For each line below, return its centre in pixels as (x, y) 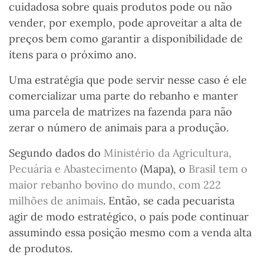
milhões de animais (56, 201)
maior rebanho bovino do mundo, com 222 (115, 185)
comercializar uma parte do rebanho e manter (123, 96)
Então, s (128, 201)
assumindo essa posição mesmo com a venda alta (130, 233)
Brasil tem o (218, 169)
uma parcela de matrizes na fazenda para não (121, 112)
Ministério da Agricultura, (168, 153)
